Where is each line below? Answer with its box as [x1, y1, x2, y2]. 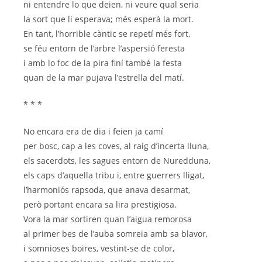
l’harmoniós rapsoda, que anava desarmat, [23, 184, 190, 196]
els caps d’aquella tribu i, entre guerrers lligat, [23, 170, 204, 181]
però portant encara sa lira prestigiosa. [23, 199, 177, 211]
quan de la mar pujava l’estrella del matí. [23, 72, 184, 84]
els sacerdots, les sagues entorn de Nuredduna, [23, 155, 211, 167]
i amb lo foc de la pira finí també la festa [23, 57, 182, 69]
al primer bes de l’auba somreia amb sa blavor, [23, 228, 208, 240]
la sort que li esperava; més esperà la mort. [23, 13, 194, 25]
